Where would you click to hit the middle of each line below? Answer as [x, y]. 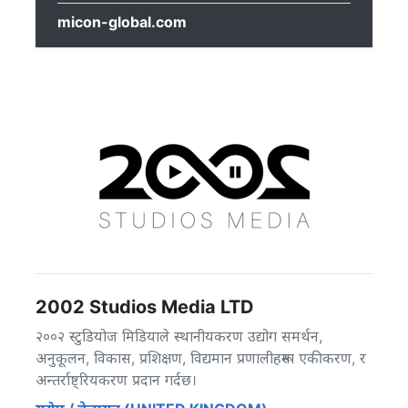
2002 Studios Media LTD [145, 307]
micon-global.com [122, 22]
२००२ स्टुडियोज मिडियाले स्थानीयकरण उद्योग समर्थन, [179, 336]
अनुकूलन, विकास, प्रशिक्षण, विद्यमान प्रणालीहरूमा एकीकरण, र [201, 358]
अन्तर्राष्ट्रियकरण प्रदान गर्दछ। [116, 380]
